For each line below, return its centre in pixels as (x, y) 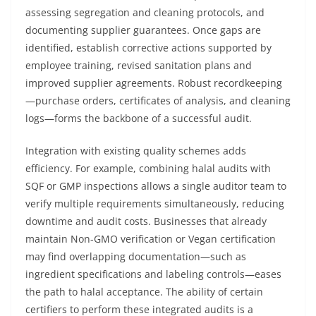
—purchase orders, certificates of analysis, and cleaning (158, 101)
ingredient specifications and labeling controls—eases (153, 274)
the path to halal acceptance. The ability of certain (144, 292)
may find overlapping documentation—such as (136, 256)
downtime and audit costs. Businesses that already (146, 221)
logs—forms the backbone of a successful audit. (139, 118)
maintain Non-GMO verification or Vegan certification (151, 239)
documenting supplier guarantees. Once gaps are (143, 30)
